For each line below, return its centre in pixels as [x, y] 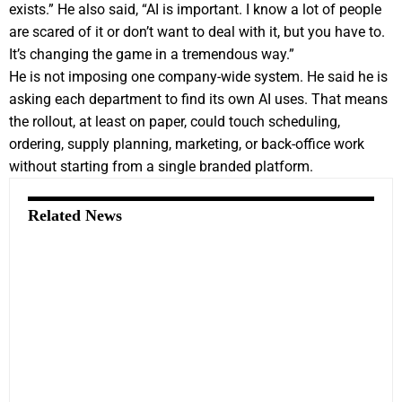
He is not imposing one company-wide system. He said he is [198, 76]
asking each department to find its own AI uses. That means [198, 99]
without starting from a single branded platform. [161, 166]
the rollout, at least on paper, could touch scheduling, [175, 121]
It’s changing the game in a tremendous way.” [152, 54]
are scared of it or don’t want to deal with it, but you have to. [197, 31]
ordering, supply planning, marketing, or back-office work [187, 144]
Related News [75, 215]
